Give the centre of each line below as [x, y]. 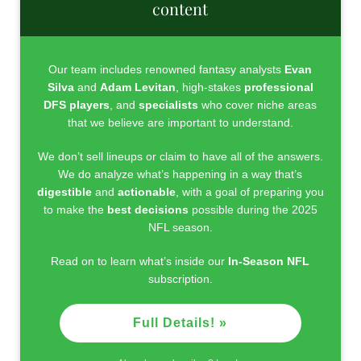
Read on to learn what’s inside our [140, 261]
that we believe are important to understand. [180, 122]
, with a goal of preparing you [249, 191]
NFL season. [180, 227]
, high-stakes [210, 87]
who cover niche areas [258, 104]
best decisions [147, 209]
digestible [64, 191]
